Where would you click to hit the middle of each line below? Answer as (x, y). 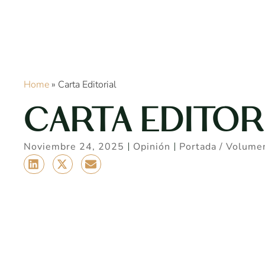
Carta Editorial (88, 85)
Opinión (152, 146)
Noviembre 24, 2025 (74, 146)
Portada (198, 146)
